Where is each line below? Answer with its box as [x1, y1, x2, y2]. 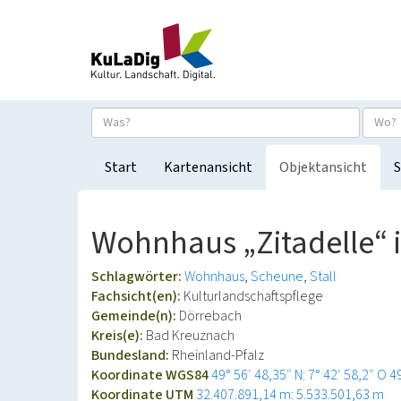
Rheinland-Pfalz [172, 346, 264, 365]
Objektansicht [279, 158, 367, 177]
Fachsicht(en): [91, 286, 183, 306]
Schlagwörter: [91, 267, 184, 286]
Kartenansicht [164, 158, 252, 177]
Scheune [251, 267, 303, 286]
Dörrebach [179, 306, 242, 326]
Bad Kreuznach [146, 326, 235, 346]
